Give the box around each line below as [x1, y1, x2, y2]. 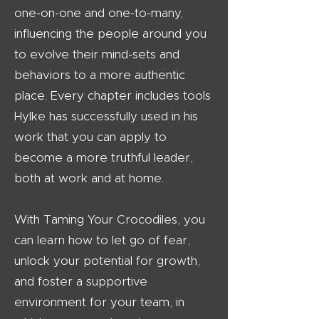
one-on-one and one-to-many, [14, 7, 183, 19]
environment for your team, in [14, 296, 184, 308]
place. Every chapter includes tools [14, 90, 211, 102]
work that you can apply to [14, 131, 167, 143]
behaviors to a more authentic [14, 69, 185, 81]
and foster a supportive [14, 276, 147, 288]
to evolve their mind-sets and [14, 48, 179, 61]
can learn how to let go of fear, [14, 234, 190, 246]
